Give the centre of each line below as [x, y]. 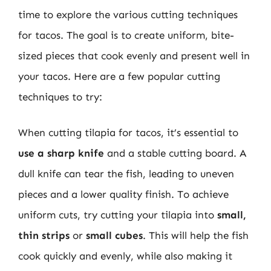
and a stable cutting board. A [175, 153]
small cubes [114, 235]
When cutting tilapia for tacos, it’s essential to [128, 132]
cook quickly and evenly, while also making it [125, 256]
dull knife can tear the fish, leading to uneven [126, 174]
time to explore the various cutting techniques [128, 14]
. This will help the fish [196, 235]
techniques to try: [60, 96]
